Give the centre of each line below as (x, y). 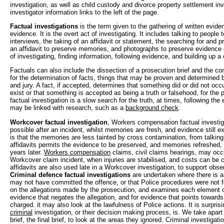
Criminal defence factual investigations (70, 174)
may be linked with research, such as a (68, 108)
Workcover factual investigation (59, 122)
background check (152, 108)
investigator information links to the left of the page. (84, 12)
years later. (27, 152)
